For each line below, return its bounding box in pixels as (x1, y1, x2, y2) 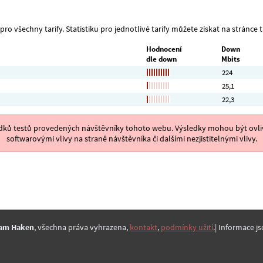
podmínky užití (161, 221, 213, 232)
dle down (146, 54, 177, 65)
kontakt (130, 221, 157, 232)
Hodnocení (146, 44, 182, 55)
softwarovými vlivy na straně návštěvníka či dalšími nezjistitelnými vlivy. (6, 133, 257, 144)
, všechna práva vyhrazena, (34, 221, 130, 232)
